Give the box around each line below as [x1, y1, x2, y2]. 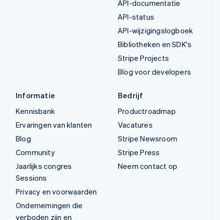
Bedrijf [118, 90, 143, 100]
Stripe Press [118, 147, 160, 157]
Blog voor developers [118, 66, 191, 77]
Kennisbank [16, 106, 55, 116]
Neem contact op [118, 161, 177, 171]
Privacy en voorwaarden [16, 186, 97, 196]
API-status [118, 11, 154, 22]
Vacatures [118, 119, 153, 130]
